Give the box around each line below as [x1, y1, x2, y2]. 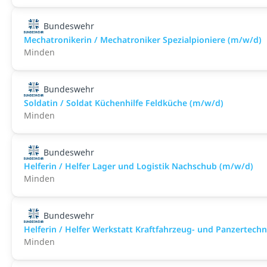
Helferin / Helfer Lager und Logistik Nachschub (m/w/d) [24, 160, 253, 172]
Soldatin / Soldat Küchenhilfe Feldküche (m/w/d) [24, 97, 223, 108]
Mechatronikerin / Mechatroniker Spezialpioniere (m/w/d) [24, 34, 262, 45]
